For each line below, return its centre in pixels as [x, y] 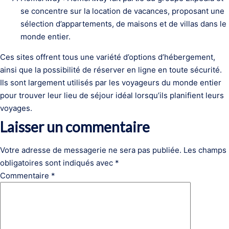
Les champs [205, 150]
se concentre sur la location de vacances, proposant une [122, 11]
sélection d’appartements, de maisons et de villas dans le [123, 24]
